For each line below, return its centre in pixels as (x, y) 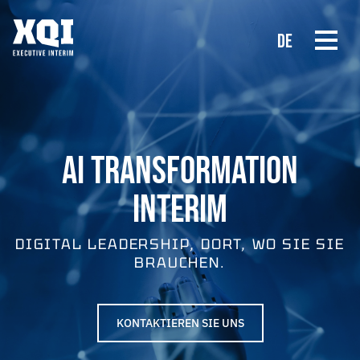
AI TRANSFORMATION (180, 171)
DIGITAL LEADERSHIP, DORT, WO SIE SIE (180, 243)
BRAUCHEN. (180, 262)
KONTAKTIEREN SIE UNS (180, 323)
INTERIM (180, 210)
